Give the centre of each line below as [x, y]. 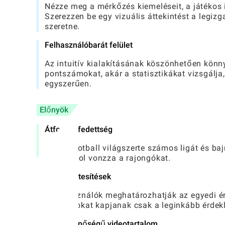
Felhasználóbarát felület [89, 45]
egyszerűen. [68, 84]
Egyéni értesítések [78, 177]
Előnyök [54, 110]
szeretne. [63, 27]
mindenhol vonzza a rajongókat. [108, 158]
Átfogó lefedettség [79, 130]
